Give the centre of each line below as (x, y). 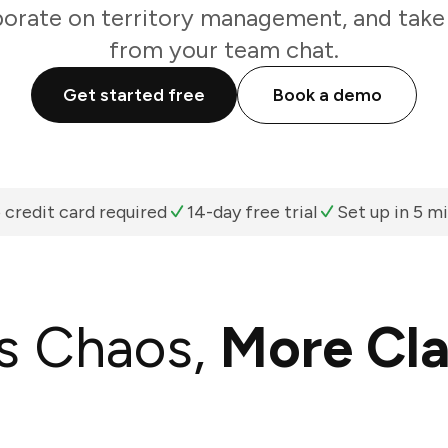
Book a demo (327, 95)
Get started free (134, 95)
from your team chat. (224, 49)
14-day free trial (251, 212)
